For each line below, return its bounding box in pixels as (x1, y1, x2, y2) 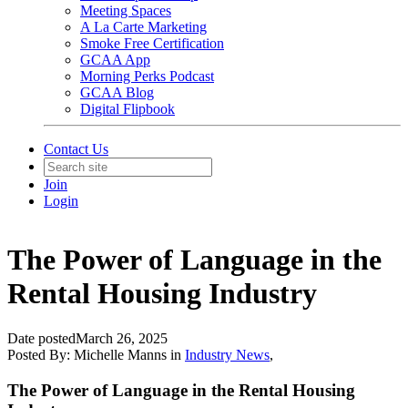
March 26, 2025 (76, 330, 168, 346)
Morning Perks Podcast (80, 68, 214, 84)
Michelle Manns (74, 346, 167, 362)
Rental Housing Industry (7, 277, 317, 311)
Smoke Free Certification (80, 36, 224, 51)
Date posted (7, 330, 76, 346)
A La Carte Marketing (80, 19, 207, 35)
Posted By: (7, 346, 74, 362)
